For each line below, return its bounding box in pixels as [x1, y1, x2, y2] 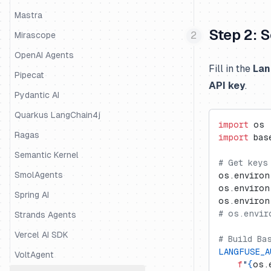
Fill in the [209, 63, 253, 74]
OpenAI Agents [15, 50, 74, 60]
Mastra [15, 10, 42, 20]
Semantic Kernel [15, 150, 79, 160]
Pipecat [15, 70, 44, 80]
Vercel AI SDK [15, 230, 68, 240]
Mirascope [15, 30, 56, 40]
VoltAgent [15, 250, 54, 260]
